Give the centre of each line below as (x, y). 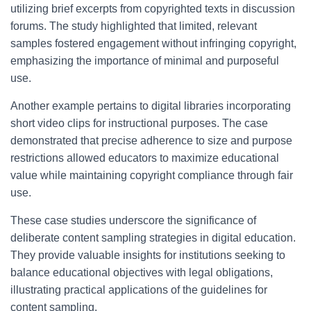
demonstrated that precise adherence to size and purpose (151, 141)
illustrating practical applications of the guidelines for (139, 290)
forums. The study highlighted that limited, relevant (134, 26)
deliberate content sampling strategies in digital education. (153, 238)
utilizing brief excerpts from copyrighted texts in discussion (153, 9)
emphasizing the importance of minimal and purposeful (145, 61)
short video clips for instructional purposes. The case (139, 123)
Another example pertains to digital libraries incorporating (151, 106)
